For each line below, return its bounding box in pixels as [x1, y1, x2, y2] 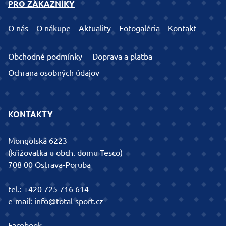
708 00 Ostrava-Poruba [8, 160, 91, 170]
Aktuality [79, 24, 111, 33]
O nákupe [36, 24, 71, 33]
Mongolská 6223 [8, 136, 67, 146]
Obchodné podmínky [8, 52, 82, 62]
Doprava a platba [92, 52, 152, 62]
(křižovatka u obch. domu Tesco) [8, 148, 123, 158]
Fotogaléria [119, 24, 160, 33]
